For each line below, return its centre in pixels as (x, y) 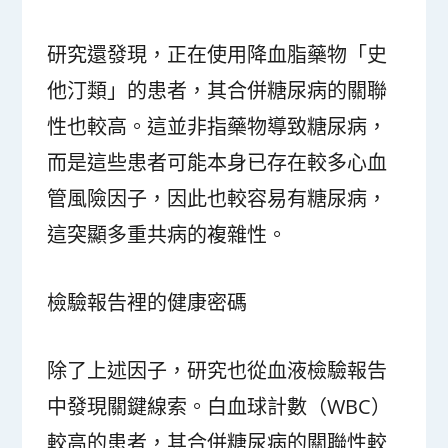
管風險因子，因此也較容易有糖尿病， (217, 199)
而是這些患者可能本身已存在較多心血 (217, 163)
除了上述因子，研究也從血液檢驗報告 (217, 371)
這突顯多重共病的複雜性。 (167, 235)
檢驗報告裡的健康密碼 (147, 303)
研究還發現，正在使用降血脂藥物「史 (217, 55)
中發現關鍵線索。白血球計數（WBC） (219, 407)
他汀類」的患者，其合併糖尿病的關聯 (217, 91)
